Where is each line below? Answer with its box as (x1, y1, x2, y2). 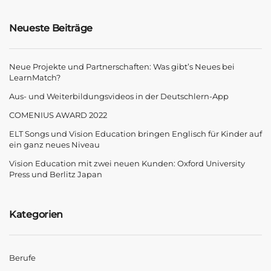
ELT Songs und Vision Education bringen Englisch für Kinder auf (9, 128, 262, 139)
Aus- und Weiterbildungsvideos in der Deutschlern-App (9, 91, 229, 101)
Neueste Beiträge (9, 22, 93, 34)
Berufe (9, 252, 36, 263)
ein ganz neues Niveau (9, 139, 100, 149)
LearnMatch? (9, 72, 60, 82)
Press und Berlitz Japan (9, 169, 102, 179)
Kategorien (9, 208, 63, 220)
